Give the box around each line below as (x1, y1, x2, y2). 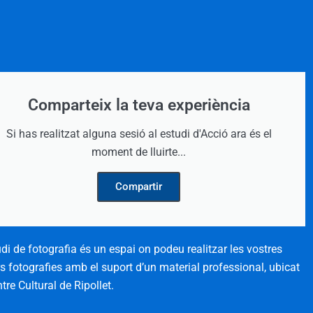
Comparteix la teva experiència (27, 96, 250, 115)
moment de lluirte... (92, 145, 187, 159)
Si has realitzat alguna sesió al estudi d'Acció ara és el (6, 127, 272, 141)
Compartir (115, 180, 163, 194)
